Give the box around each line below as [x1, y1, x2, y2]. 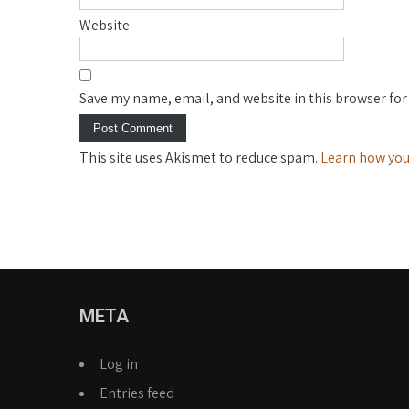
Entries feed [100, 383, 174, 403]
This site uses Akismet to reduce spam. [79, 148, 320, 167]
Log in [100, 354, 138, 373]
